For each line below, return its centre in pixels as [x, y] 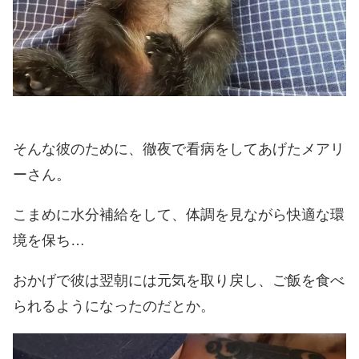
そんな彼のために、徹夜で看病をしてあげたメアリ [179, 149]
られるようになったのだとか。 [114, 307]
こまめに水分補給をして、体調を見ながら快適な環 [179, 215]
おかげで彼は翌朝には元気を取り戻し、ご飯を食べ [179, 281]
